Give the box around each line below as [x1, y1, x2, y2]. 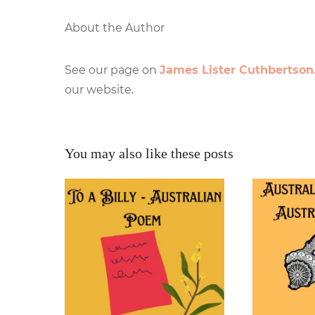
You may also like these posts [65, 145, 233, 161]
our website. [65, 82, 134, 96]
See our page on [65, 63, 160, 77]
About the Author [65, 20, 165, 34]
